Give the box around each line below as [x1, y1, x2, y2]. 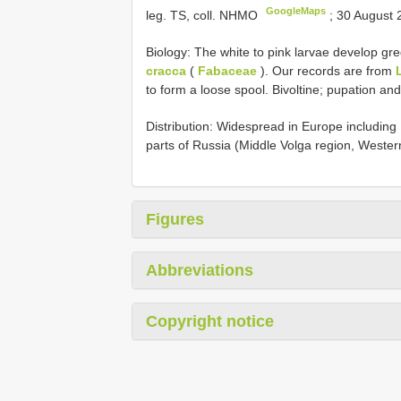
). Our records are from [257, 63, 396, 78]
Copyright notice [146, 311, 274, 330]
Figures [146, 209, 204, 228]
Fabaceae [198, 63, 257, 78]
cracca [146, 63, 186, 78]
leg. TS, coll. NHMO [146, 7, 261, 22]
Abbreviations [146, 260, 253, 279]
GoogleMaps [266, 5, 327, 17]
